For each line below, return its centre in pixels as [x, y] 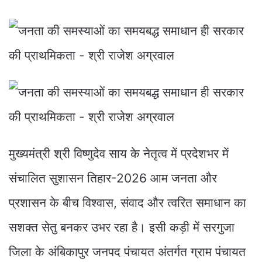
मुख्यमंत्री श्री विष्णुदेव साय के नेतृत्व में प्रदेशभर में [119, 153]
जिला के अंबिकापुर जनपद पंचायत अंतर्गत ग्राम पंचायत [127, 251]
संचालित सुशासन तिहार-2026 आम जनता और [113, 178]
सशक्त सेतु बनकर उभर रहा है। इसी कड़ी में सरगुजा [122, 227]
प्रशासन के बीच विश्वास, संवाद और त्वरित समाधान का [127, 202]
